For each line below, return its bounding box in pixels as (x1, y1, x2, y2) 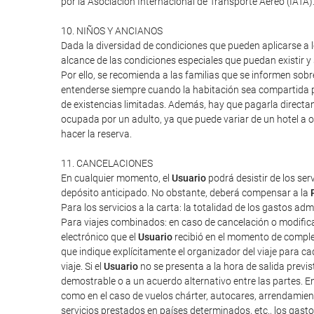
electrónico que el (61, 231, 138, 243)
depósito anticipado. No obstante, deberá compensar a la (61, 187, 310, 198)
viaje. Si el (61, 261, 104, 272)
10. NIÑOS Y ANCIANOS (61, 25, 163, 36)
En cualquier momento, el (61, 172, 172, 184)
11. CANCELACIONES (61, 158, 153, 169)
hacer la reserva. (61, 128, 132, 139)
